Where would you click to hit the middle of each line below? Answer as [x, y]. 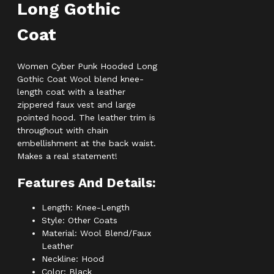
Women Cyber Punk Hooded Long [87, 66]
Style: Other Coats [80, 220]
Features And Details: [87, 183]
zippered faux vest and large [76, 105]
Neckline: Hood [73, 259]
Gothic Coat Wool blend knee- [80, 79]
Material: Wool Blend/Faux [96, 233]
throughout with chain [63, 130]
